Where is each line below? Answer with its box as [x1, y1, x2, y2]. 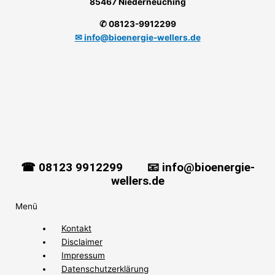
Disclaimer [61, 236, 103, 247]
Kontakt [61, 223, 91, 233]
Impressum [61, 250, 105, 260]
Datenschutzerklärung [61, 263, 149, 274]
